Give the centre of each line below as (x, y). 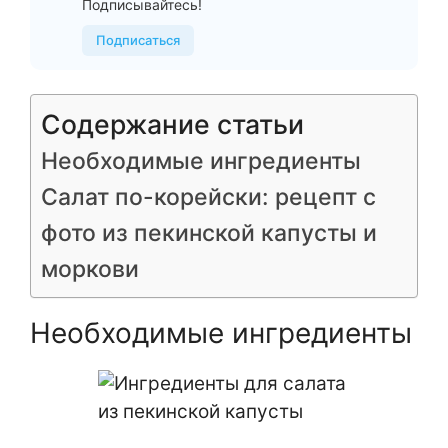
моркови (90, 269)
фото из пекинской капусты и (209, 233)
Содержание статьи (172, 124)
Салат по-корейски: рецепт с (208, 197)
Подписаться (138, 40)
